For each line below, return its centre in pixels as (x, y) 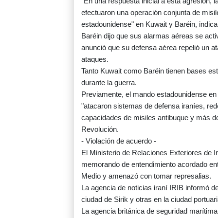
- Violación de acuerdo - (119, 141)
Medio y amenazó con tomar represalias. (146, 176)
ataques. (95, 59)
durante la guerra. (109, 83)
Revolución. (100, 129)
